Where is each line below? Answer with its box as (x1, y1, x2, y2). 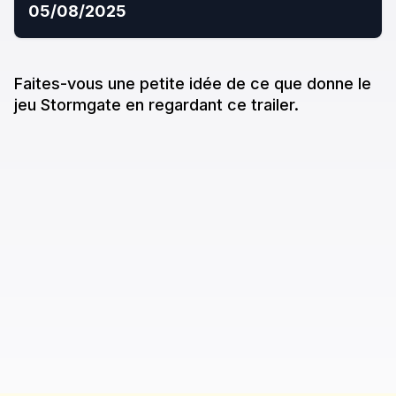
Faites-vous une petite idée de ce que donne (14, 74, 354, 94)
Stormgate (41, 95, 121, 115)
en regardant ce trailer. (126, 95, 299, 115)
